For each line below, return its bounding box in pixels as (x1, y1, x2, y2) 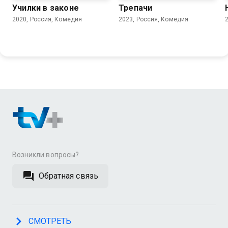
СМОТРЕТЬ (28, 216, 72, 226)
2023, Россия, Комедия (119, 15, 189, 23)
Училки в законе (12, 3, 79, 13)
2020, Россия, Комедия (12, 15, 82, 23)
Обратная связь (39, 171, 98, 181)
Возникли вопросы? (12, 151, 79, 159)
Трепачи (119, 3, 153, 13)
